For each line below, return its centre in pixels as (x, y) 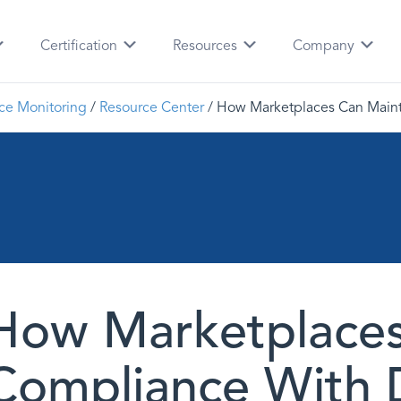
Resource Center (152, 107)
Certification (81, 46)
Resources (207, 46)
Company (326, 46)
